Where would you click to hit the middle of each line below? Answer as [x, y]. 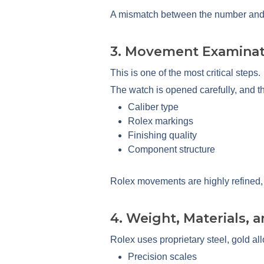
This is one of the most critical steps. [185, 72]
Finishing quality [162, 135]
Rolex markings [161, 121]
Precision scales [162, 256]
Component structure [171, 149]
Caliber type [153, 107]
